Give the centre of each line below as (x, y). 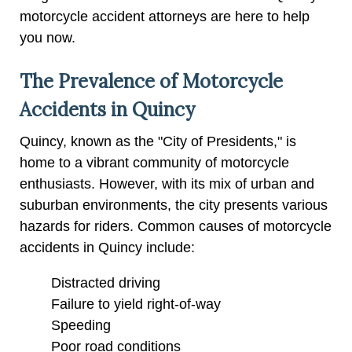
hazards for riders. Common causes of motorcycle (176, 226)
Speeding (81, 325)
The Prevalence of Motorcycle (151, 81)
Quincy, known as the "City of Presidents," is (158, 141)
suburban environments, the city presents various (174, 205)
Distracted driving (106, 282)
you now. (48, 37)
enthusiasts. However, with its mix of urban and (167, 183)
